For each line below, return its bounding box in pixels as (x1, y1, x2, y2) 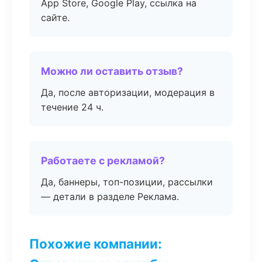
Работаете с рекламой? (41, 154, 165, 167)
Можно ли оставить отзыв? (41, 65, 183, 77)
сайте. (41, 12, 70, 23)
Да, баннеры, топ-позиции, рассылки (41, 176, 213, 188)
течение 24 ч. (41, 101, 104, 113)
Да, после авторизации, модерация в (41, 87, 215, 98)
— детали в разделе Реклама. (41, 191, 179, 202)
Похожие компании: (29, 236, 162, 251)
